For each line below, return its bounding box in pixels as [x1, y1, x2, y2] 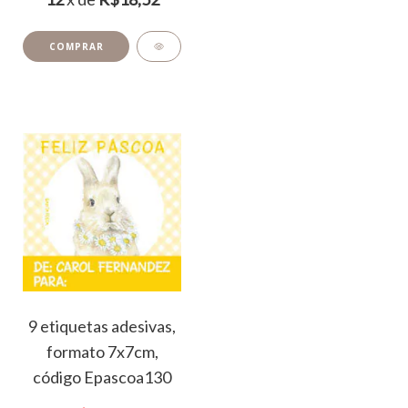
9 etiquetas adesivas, [28, 315, 176, 336]
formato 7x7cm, [46, 341, 158, 362]
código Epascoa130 [33, 366, 171, 387]
